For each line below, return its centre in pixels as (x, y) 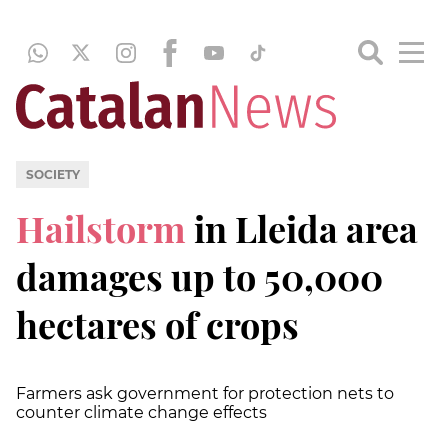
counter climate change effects (141, 412)
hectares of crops (157, 323)
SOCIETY (52, 174)
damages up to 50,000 (199, 275)
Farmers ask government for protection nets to (205, 393)
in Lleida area (306, 227)
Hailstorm (105, 227)
